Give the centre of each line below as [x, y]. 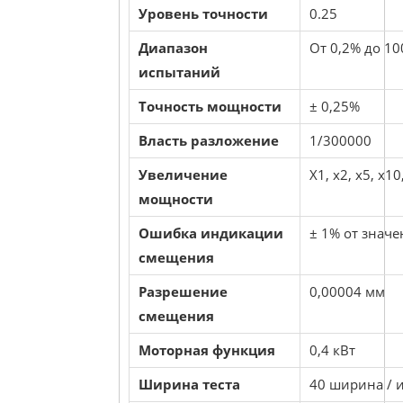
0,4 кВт [332, 350]
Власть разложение [209, 140]
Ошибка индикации [211, 233]
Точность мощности [210, 106]
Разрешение [183, 291]
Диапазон [173, 48]
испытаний [179, 72]
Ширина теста [189, 384]
